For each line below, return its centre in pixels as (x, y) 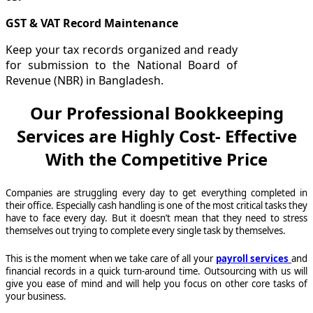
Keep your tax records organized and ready (122, 49)
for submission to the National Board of (122, 65)
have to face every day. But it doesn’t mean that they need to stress (156, 218)
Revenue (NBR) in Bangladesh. (85, 80)
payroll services (254, 258)
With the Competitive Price (156, 159)
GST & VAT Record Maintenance (92, 23)
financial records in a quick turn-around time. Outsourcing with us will (156, 271)
